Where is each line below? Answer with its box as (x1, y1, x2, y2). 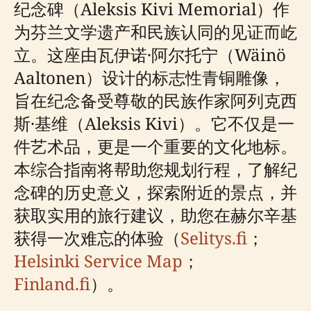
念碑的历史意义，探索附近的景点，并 (14, 180, 297, 203)
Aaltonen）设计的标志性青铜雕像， (14, 65, 285, 89)
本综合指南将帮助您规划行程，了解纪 (14, 157, 297, 180)
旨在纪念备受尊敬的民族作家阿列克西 (14, 88, 297, 112)
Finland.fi (14, 271, 90, 295)
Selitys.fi (180, 226, 247, 249)
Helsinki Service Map (14, 249, 183, 272)
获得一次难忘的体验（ (14, 226, 180, 249)
